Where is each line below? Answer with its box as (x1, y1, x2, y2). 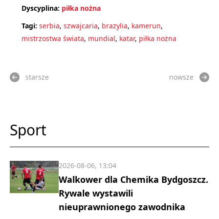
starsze (25, 72, 49, 82)
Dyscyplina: (22, 3, 60, 13)
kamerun (131, 21, 161, 30)
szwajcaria (64, 21, 98, 30)
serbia (39, 21, 60, 30)
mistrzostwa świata (22, 34, 84, 43)
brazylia (102, 21, 128, 30)
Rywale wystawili (59, 187, 133, 199)
